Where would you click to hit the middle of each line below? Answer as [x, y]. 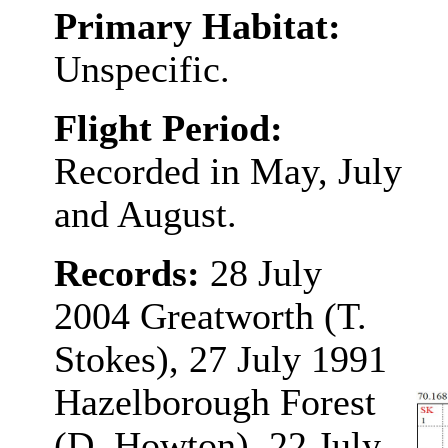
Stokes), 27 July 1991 [220, 359]
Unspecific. [141, 69]
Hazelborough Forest [214, 402]
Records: [131, 273]
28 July [265, 273]
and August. [145, 214]
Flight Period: [168, 128]
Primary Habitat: [197, 26]
